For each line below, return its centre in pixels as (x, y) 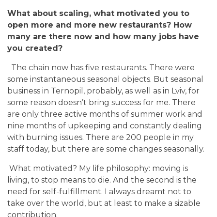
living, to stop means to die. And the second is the (102, 180)
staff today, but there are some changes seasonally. (106, 149)
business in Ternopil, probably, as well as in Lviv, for (103, 91)
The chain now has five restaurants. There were (101, 67)
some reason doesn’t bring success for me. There (101, 102)
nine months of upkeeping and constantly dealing (105, 125)
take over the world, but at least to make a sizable (104, 203)
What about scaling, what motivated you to (98, 13)
